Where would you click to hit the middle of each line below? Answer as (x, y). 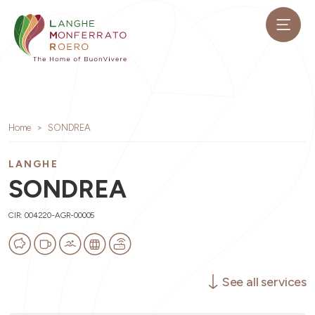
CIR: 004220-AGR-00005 (52, 215)
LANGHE (33, 164)
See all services (264, 282)
